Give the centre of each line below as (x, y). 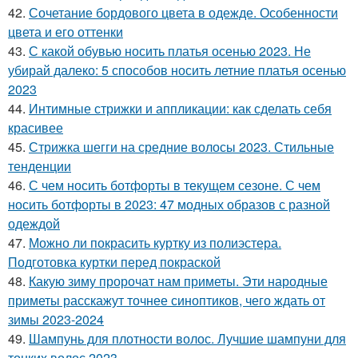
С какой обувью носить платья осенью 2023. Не (170, 51)
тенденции (40, 166)
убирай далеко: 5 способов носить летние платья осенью (177, 70)
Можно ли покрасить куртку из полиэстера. (155, 243)
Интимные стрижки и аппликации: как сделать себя (180, 108)
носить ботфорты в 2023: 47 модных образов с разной (169, 204)
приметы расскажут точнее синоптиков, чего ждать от (167, 300)
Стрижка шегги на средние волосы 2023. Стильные (181, 147)
